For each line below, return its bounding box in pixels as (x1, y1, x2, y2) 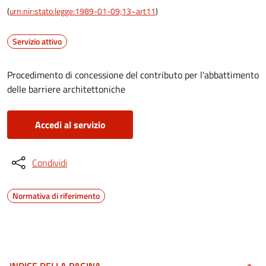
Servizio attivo (12, 35, 62, 47)
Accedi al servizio (34, 118, 106, 132)
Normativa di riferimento (12, 189, 100, 202)
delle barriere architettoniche (7, 82, 125, 96)
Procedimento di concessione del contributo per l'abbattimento (7, 68, 259, 82)
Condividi (32, 156, 67, 170)
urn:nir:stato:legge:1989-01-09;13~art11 (9, 5, 156, 17)
